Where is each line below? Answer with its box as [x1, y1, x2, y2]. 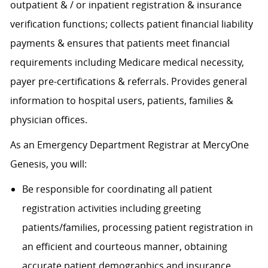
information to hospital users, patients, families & [10, 94, 233, 108]
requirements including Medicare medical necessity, [10, 56, 244, 69]
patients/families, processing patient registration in [22, 221, 253, 234]
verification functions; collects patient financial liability [10, 17, 253, 31]
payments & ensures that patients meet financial [10, 36, 230, 50]
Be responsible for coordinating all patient [22, 182, 212, 196]
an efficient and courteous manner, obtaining [22, 240, 227, 254]
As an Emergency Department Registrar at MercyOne [10, 138, 249, 152]
